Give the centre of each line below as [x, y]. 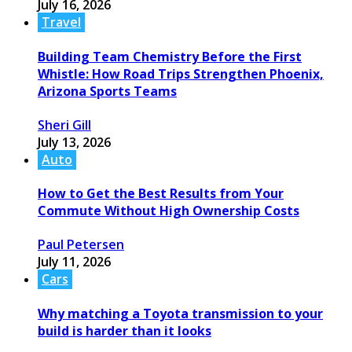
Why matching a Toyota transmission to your [180, 313]
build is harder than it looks [125, 330]
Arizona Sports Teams [107, 91]
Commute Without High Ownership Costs [169, 211]
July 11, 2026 [74, 262]
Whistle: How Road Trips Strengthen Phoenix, [181, 73]
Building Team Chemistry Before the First [170, 56]
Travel [61, 22]
